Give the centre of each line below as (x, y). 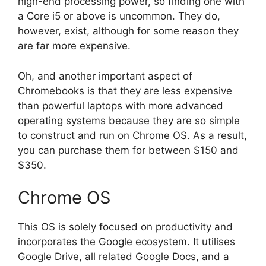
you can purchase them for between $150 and (128, 150)
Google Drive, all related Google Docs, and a (123, 257)
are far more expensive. (74, 46)
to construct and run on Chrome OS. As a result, (132, 135)
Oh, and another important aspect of (105, 76)
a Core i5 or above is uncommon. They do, (119, 16)
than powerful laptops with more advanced (121, 105)
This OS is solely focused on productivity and (125, 227)
